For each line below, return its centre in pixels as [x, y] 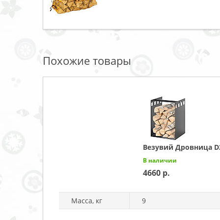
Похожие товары [87, 60]
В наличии [160, 160]
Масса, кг [87, 200]
